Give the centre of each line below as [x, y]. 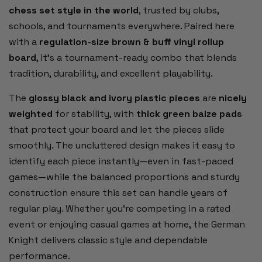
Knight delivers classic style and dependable [108, 240]
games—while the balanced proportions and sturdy [124, 177]
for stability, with [94, 113]
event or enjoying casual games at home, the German [127, 224]
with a [24, 42]
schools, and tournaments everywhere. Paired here [122, 26]
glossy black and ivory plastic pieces [114, 98]
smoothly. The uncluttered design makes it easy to [122, 145]
